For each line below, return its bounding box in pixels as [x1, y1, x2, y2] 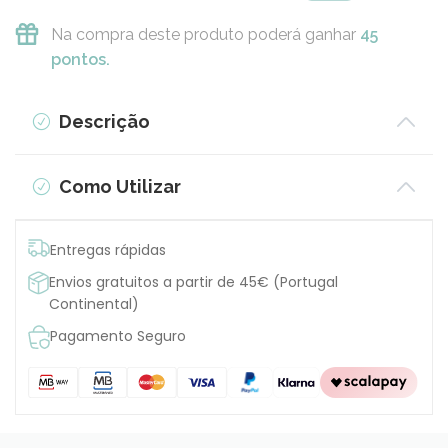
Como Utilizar [54, 175, 181, 197]
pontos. [50, 49, 110, 69]
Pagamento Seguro [50, 325, 186, 346]
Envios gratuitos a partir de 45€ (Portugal [49, 271, 339, 292]
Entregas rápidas [50, 239, 166, 260]
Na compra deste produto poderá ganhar [50, 24, 360, 44]
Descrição [54, 110, 150, 132]
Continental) [49, 293, 140, 314]
